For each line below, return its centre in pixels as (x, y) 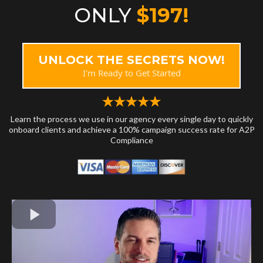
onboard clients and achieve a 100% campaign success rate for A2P (131, 130)
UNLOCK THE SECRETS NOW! (132, 60)
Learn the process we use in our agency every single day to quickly (131, 119)
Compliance (131, 140)
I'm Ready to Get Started (131, 73)
